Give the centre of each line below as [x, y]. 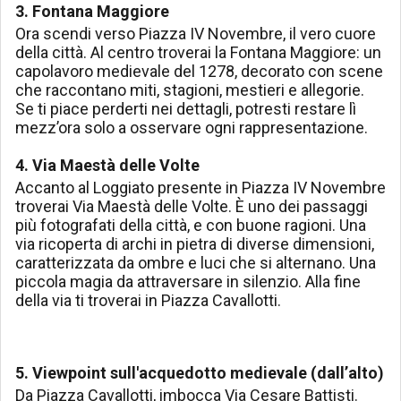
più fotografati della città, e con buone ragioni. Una [191, 226]
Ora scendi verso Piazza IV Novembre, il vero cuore [196, 34]
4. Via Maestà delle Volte [107, 166]
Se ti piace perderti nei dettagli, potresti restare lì [186, 109]
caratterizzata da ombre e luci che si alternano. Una [196, 263]
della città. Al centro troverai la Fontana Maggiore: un [198, 53]
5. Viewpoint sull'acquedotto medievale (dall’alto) [200, 373]
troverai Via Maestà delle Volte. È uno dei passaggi [192, 207]
